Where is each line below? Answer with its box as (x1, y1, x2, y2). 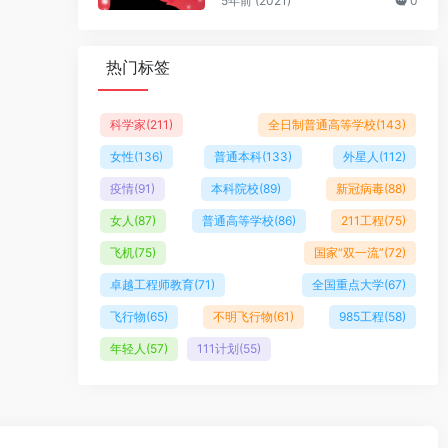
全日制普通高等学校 (268, 117, 376, 133)
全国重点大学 (312, 277, 384, 293)
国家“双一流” (314, 245, 384, 261)
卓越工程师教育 (110, 277, 194, 293)
